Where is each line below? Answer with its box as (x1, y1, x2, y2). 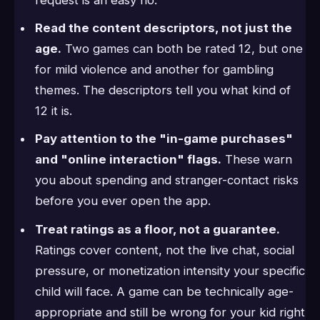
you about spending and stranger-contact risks (34, 173, 299, 188)
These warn (221, 152, 292, 167)
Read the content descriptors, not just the (34, 20, 292, 35)
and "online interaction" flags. (34, 152, 221, 167)
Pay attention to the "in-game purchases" (34, 131, 293, 146)
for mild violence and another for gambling (34, 61, 274, 76)
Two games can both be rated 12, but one (61, 41, 303, 56)
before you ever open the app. (34, 194, 211, 209)
